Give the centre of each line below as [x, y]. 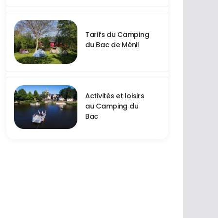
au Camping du [112, 106]
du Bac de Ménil [112, 45]
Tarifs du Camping [117, 35]
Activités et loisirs [115, 96]
